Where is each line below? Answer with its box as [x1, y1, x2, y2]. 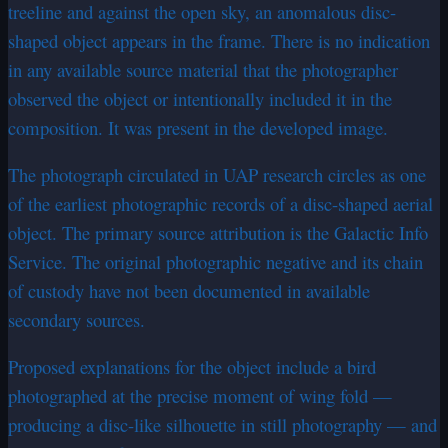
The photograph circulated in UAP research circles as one [8, 161, 426, 187]
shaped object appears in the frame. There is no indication [8, 27, 430, 53]
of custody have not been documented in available [8, 277, 370, 303]
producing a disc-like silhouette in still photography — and [8, 411, 437, 437]
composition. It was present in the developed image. [8, 114, 388, 140]
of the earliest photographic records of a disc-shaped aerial [8, 190, 433, 216]
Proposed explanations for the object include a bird [8, 353, 376, 379]
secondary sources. [8, 306, 145, 332]
